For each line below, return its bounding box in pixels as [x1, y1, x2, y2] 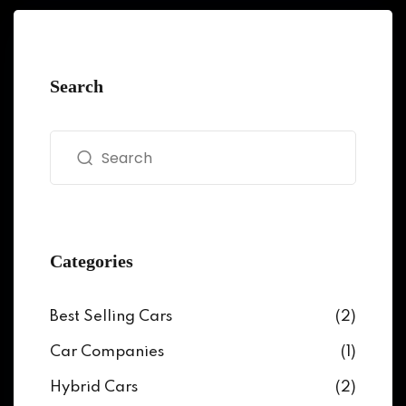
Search [50, 76, 103, 96]
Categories [50, 251, 133, 271]
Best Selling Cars [50, 309, 172, 324]
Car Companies [50, 344, 164, 360]
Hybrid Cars [50, 380, 138, 395]
